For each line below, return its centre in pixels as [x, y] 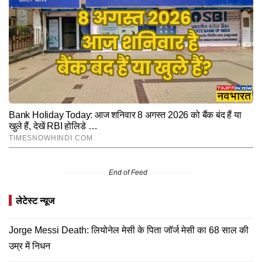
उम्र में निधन [30, 246]
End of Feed [128, 172]
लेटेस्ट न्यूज [35, 201]
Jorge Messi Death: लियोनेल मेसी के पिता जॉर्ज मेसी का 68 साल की [129, 230]
